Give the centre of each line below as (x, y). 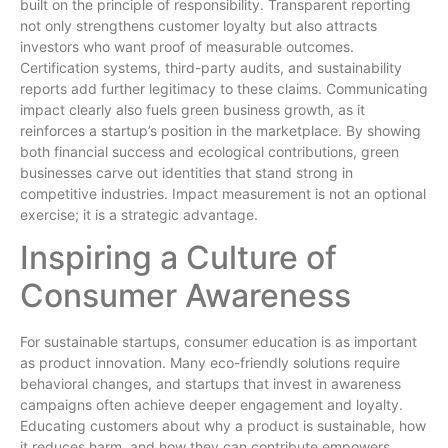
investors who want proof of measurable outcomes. (187, 46)
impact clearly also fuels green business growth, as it (192, 109)
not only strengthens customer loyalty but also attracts (198, 25)
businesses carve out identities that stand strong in (186, 172)
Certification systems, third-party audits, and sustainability (211, 67)
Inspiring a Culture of (178, 258)
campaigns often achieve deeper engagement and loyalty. (211, 405)
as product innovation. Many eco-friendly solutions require (210, 363)
